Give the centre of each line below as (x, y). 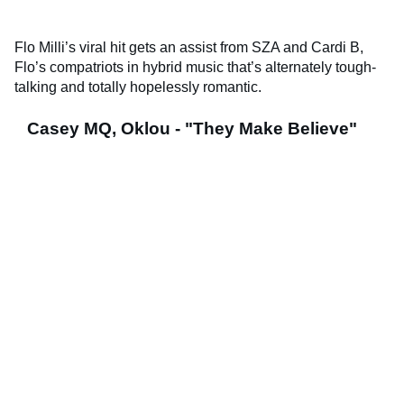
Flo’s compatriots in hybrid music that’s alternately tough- (195, 67)
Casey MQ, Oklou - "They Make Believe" (192, 128)
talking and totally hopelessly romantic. (138, 87)
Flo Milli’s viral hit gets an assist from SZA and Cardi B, (189, 47)
